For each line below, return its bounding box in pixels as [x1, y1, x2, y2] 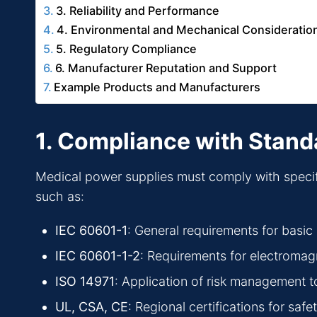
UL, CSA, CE [55, 299, 128, 315]
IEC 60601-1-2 [55, 248, 140, 264]
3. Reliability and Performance [56, 4, 220, 18]
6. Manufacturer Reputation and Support [55, 61, 277, 76]
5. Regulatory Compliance [56, 42, 197, 57]
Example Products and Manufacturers [54, 80, 261, 95]
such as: [35, 189, 84, 204]
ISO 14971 [55, 274, 115, 289]
